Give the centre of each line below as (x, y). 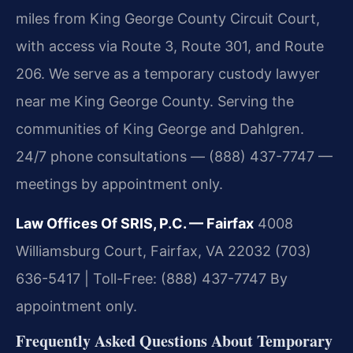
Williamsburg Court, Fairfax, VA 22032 (143, 251)
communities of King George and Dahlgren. (160, 128)
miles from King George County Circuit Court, (168, 18)
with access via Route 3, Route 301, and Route (170, 46)
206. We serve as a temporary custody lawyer (168, 73)
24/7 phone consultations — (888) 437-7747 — (174, 156)
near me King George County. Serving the (155, 101)
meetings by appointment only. (119, 184)
